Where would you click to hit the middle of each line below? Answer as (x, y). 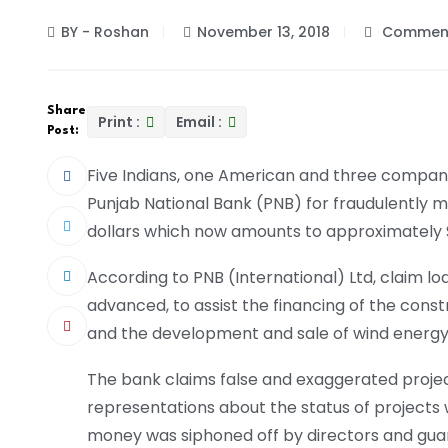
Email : (200, 121)
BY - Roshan (105, 32)
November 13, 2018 (263, 32)
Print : (120, 121)
